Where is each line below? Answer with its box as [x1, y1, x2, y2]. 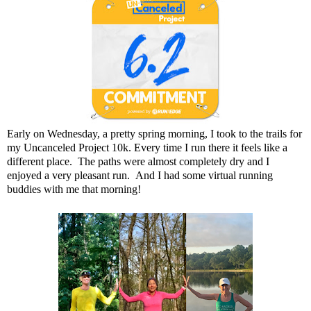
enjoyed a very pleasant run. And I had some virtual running [7, 169, 273, 182]
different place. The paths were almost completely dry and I [7, 155, 269, 168]
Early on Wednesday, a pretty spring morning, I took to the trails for [7, 128, 302, 140]
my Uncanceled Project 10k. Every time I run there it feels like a [7, 142, 287, 154]
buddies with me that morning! [7, 183, 141, 196]
